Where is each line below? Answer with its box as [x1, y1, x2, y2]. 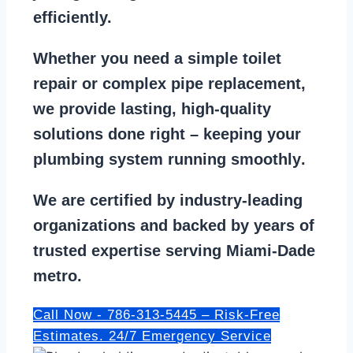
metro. [33, 267, 82, 285]
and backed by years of [136, 217, 314, 235]
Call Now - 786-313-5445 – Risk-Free [33, 307, 280, 323]
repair [33, 75, 77, 93]
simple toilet [188, 50, 281, 68]
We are [33, 191, 90, 210]
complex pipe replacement [102, 75, 301, 93]
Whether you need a [33, 50, 188, 68]
